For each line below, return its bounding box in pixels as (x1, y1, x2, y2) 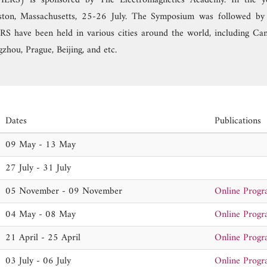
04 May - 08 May (5, 206, 76, 223)
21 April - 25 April (5, 229, 80, 246)
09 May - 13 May (5, 136, 76, 153)
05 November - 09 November (5, 183, 122, 200)
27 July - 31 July (5, 160, 71, 176)
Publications (215, 113, 261, 129)
